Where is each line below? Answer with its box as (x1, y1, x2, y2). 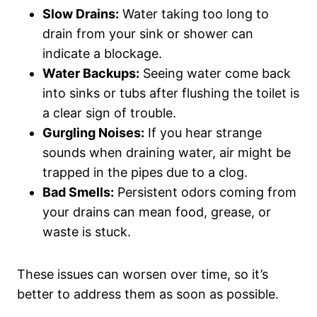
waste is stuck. (42, 224, 131, 240)
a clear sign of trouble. (42, 105, 176, 121)
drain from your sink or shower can (42, 26, 253, 42)
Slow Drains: (42, 6, 119, 22)
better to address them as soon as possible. (17, 287, 279, 302)
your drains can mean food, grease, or (42, 204, 271, 220)
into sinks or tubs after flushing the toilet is (42, 86, 299, 101)
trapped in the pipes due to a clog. (42, 165, 248, 180)
